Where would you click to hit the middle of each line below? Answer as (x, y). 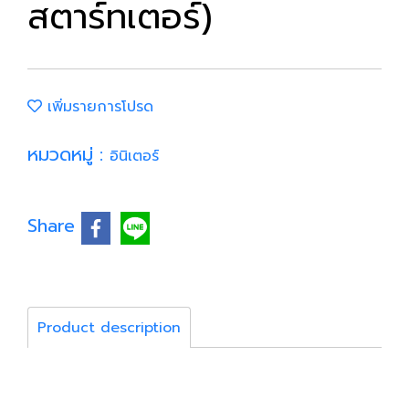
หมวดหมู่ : (68, 154)
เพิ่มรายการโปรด (98, 107)
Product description (109, 328)
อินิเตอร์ (134, 156)
